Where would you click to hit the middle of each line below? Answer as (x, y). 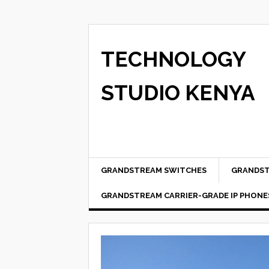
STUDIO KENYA (178, 93)
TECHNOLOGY (173, 59)
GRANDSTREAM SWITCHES (154, 171)
